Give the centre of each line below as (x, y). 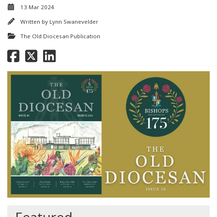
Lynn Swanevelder (74, 22)
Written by (35, 22)
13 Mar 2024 (37, 7)
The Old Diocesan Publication (60, 36)
